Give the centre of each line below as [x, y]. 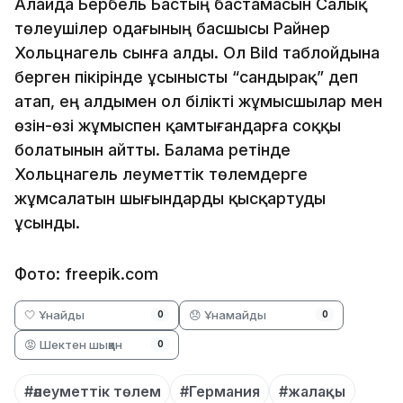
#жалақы [312, 391]
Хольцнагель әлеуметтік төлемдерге [161, 174]
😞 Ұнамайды [228, 314]
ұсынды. [47, 222]
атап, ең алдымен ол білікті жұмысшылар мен [198, 101]
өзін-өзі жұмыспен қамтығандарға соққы [178, 125]
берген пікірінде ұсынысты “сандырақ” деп [186, 76]
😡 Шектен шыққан [73, 344]
